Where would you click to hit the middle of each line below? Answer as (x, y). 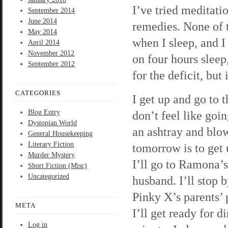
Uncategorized (49, 176)
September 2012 (51, 64)
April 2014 (44, 42)
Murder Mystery (51, 155)
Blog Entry (44, 112)
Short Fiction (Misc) (58, 166)
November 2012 (51, 53)
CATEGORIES (38, 93)
